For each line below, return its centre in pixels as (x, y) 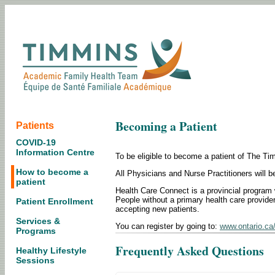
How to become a (52, 172)
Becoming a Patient (166, 126)
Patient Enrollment (55, 201)
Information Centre (55, 152)
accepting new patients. (157, 209)
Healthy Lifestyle (51, 250)
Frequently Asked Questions (190, 250)
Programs (36, 231)
